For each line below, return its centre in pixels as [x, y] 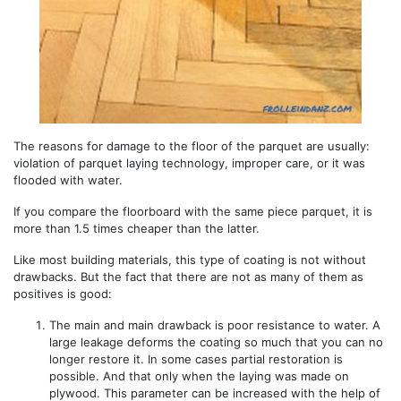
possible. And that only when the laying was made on [199, 375]
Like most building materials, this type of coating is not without [190, 259]
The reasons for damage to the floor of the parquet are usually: [192, 145]
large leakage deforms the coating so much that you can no [216, 341]
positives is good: [63, 293]
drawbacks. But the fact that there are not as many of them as [188, 276]
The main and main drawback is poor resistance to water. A [215, 324]
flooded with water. [68, 179]
